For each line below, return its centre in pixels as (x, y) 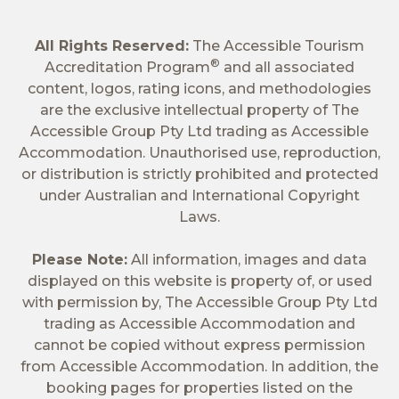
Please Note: (80, 259)
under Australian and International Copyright (199, 195)
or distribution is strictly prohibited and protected (199, 174)
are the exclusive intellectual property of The (199, 110)
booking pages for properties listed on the (199, 387)
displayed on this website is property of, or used (199, 281)
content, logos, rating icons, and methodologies (199, 88)
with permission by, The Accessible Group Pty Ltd (199, 302)
